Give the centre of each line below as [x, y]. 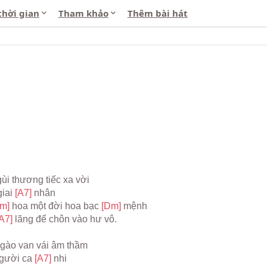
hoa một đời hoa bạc [57, 206]
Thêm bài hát [157, 13]
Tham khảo [83, 13]
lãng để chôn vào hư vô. [66, 219]
